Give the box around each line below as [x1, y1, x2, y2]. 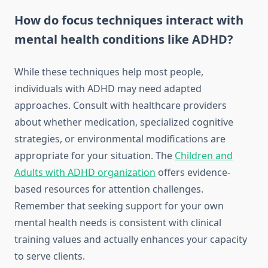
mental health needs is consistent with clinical [14, 216, 221, 230]
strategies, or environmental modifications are [14, 132, 226, 146]
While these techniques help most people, [14, 65, 203, 79]
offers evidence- [156, 166, 230, 179]
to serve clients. [14, 249, 85, 263]
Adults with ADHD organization [14, 166, 156, 179]
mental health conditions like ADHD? [14, 31, 233, 48]
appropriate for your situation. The [14, 149, 175, 163]
